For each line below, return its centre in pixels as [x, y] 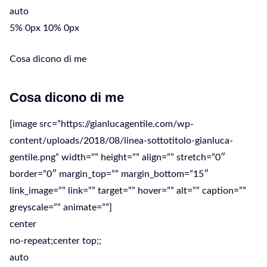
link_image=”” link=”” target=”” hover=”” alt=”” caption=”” [128, 191]
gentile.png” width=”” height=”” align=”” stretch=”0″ [117, 157]
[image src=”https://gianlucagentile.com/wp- [102, 124]
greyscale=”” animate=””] [61, 207]
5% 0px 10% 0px [44, 28]
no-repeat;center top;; [55, 241]
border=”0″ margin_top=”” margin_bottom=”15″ [109, 174]
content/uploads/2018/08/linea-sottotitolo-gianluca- [121, 141]
